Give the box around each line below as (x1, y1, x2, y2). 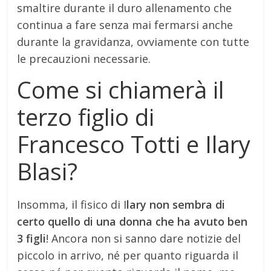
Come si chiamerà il (17, 73, 224, 105)
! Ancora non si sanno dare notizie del (46, 230, 241, 246)
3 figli (17, 230, 47, 246)
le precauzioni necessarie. (17, 51, 151, 66)
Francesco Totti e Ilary (17, 128, 251, 160)
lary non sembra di (126, 197, 226, 212)
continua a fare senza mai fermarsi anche (17, 17, 233, 32)
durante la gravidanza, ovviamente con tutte (17, 34, 250, 49)
